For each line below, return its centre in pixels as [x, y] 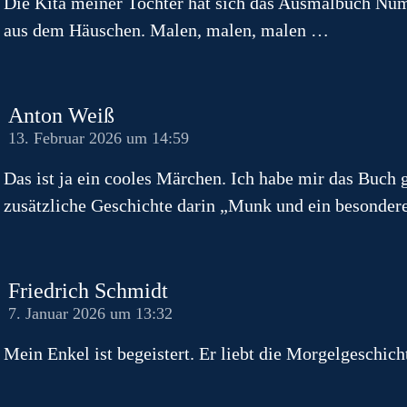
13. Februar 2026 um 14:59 [99, 138]
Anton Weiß [61, 115]
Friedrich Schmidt [88, 290]
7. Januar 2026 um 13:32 [90, 313]
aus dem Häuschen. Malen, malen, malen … [166, 30]
